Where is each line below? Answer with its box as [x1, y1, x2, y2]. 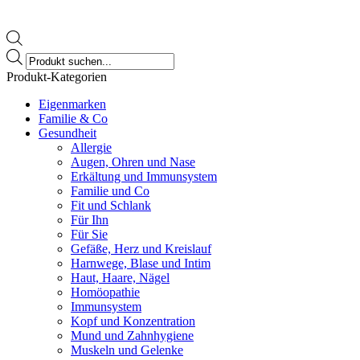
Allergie [71, 141, 112, 155]
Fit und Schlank [71, 198, 151, 213]
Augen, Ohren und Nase [71, 155, 195, 170]
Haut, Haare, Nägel [71, 271, 170, 285]
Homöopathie [71, 285, 140, 300]
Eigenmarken [39, 97, 106, 112]
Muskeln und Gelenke [71, 343, 183, 358]
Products [25, 48, 69, 63]
